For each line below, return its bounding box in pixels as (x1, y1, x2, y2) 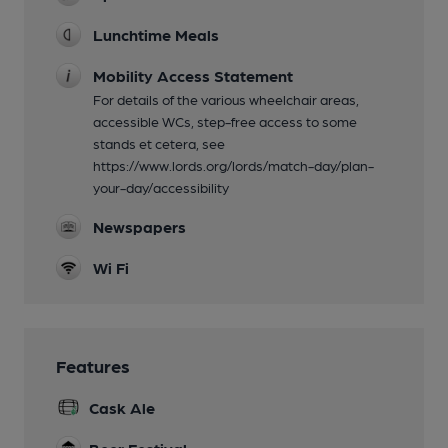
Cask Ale (89, 397, 155, 417)
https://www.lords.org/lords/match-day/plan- (93, 156, 374, 173)
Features (56, 354, 130, 376)
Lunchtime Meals (93, 24, 219, 44)
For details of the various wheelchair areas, (93, 90, 359, 107)
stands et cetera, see (93, 134, 225, 151)
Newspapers (93, 216, 186, 236)
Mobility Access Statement (93, 65, 293, 85)
